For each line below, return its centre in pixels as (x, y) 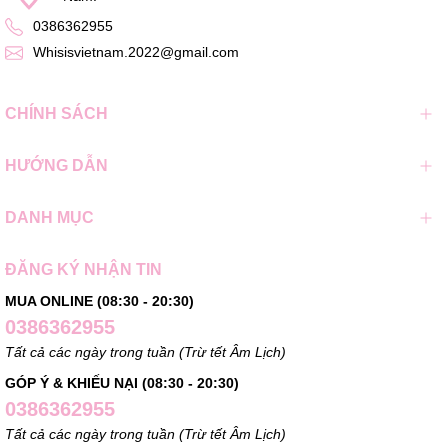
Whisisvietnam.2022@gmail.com (136, 52)
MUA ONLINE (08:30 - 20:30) (99, 301)
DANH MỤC (49, 218)
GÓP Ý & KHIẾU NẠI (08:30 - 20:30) (122, 383)
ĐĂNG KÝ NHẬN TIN (83, 270)
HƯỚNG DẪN (56, 166)
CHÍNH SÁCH (56, 114)
